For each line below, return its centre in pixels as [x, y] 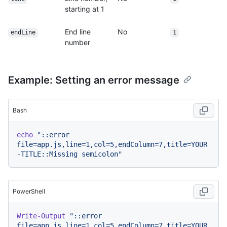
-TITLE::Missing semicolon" [69, 154]
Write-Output [41, 216]
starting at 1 [85, 9]
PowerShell [29, 192]
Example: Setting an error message [94, 80]
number [78, 43]
